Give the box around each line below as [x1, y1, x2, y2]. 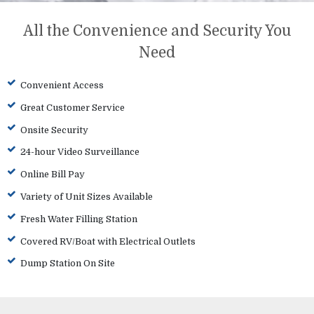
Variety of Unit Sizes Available [20, 191, 153, 202]
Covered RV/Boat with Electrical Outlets [20, 235, 196, 247]
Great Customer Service [20, 102, 125, 113]
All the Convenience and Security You [22, 22, 292, 39]
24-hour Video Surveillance [20, 146, 139, 158]
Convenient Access [20, 79, 104, 90]
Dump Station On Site [20, 258, 115, 269]
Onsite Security [20, 124, 88, 135]
